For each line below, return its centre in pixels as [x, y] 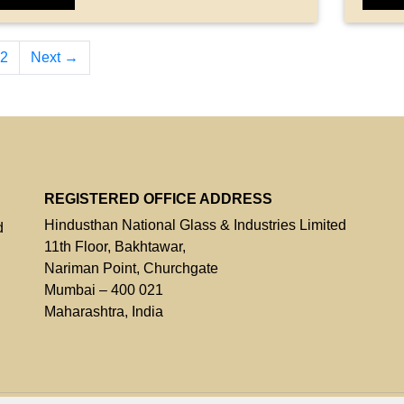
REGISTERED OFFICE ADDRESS [158, 198]
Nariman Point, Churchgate [131, 268]
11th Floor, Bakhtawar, [115, 246]
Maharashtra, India [104, 311]
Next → [55, 57]
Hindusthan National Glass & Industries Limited [195, 225]
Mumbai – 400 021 [104, 289]
